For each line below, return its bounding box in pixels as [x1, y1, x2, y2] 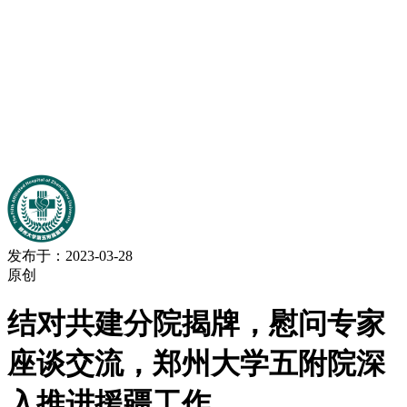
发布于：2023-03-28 [7, 248, 133, 263]
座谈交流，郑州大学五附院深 [7, 347, 385, 381]
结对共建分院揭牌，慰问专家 [7, 307, 385, 341]
